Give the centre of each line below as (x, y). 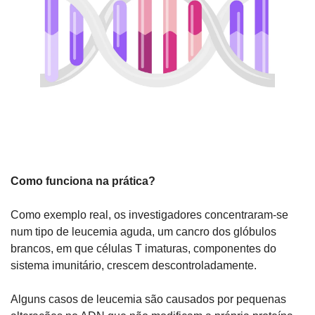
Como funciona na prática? (83, 181)
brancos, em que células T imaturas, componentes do (143, 249)
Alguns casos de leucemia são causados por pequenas (148, 300)
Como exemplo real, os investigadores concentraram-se (149, 215)
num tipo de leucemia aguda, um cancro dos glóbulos (143, 232)
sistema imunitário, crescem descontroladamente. (134, 266)
